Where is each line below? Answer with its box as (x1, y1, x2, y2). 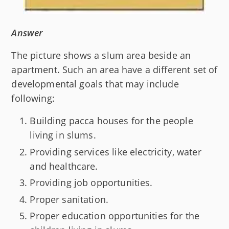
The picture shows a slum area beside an (11, 49, 191, 62)
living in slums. (30, 129, 96, 142)
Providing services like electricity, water (30, 145, 201, 158)
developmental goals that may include (11, 78, 179, 90)
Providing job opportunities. (30, 176, 153, 189)
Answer (11, 27, 43, 39)
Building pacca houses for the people (30, 114, 193, 127)
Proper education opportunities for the (30, 210, 200, 222)
